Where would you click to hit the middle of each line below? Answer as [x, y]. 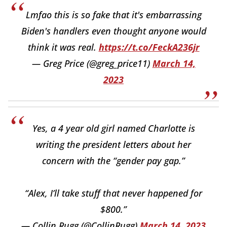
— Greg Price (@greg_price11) [92, 64]
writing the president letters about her [113, 145]
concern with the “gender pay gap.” [113, 161]
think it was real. [63, 47]
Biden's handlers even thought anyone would [113, 31]
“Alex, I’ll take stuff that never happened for [113, 193]
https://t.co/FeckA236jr [149, 47]
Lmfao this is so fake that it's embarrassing [113, 15]
